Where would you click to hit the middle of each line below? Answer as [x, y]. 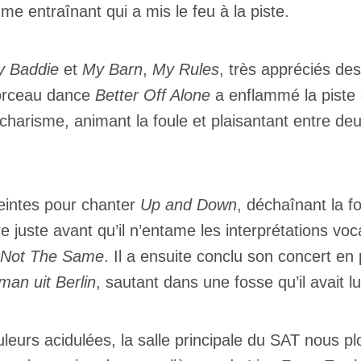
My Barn [112, 69]
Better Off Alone [155, 95]
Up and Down [189, 205]
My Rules [186, 69]
